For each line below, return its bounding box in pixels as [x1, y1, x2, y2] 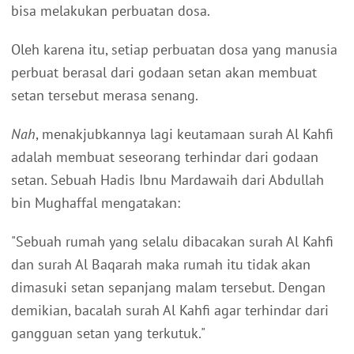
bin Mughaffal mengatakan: [11, 193, 180, 212]
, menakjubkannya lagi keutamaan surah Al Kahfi [36, 124, 333, 143]
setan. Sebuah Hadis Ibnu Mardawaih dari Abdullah [11, 170, 324, 189]
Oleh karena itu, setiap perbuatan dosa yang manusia [11, 40, 337, 58]
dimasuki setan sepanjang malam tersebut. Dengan [11, 277, 326, 296]
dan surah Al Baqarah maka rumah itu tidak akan [11, 254, 311, 273]
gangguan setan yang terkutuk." [11, 323, 205, 342]
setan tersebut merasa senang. [11, 85, 198, 104]
